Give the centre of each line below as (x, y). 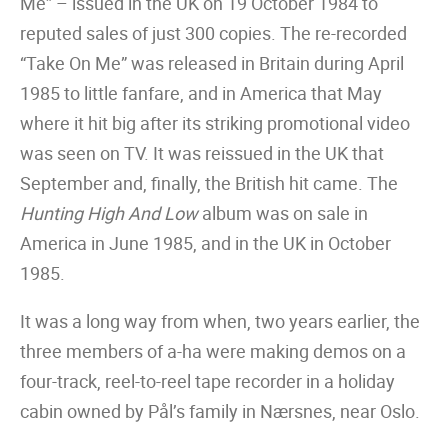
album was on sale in (283, 213)
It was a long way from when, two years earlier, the (220, 321)
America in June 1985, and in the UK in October (205, 243)
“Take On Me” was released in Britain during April (212, 63)
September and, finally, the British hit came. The (209, 183)
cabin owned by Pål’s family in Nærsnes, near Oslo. (220, 411)
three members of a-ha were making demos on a (213, 351)
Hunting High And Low (109, 213)
